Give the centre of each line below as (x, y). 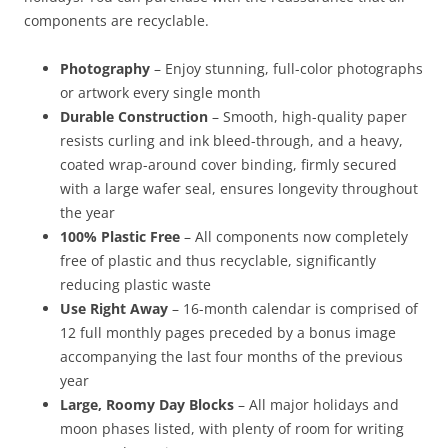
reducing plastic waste (135, 285)
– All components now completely (294, 237)
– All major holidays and (316, 405)
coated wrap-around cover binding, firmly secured (228, 165)
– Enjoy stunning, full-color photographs (286, 69)
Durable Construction (134, 117)
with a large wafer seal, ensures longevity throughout (239, 189)
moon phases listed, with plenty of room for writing (232, 429)
